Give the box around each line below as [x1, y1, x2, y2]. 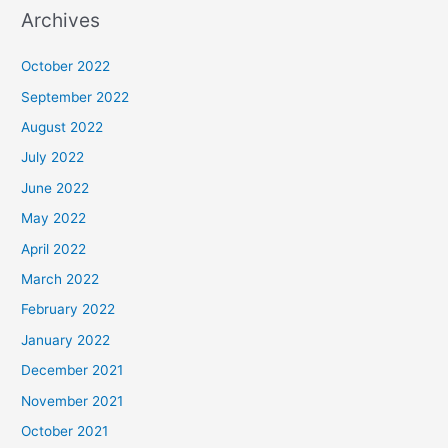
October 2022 [21, 58, 111, 75]
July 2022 [21, 149, 85, 166]
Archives [21, 8, 101, 33]
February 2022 [21, 301, 116, 318]
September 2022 [21, 88, 130, 105]
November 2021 [21, 392, 124, 409]
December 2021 [21, 362, 124, 379]
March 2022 [21, 271, 100, 288]
